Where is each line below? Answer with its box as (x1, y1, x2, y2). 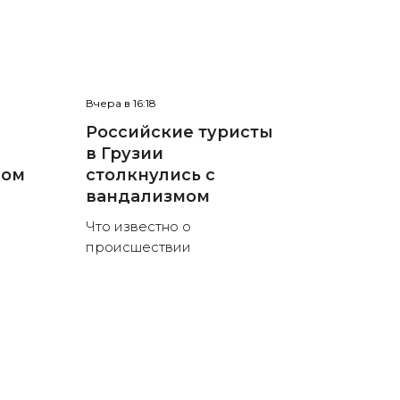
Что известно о (85, 218, 191, 236)
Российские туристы (85, 122, 273, 143)
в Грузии (85, 144, 163, 164)
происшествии (85, 238, 191, 256)
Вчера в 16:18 (85, 96, 156, 111)
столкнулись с (85, 165, 215, 186)
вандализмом (85, 187, 210, 207)
